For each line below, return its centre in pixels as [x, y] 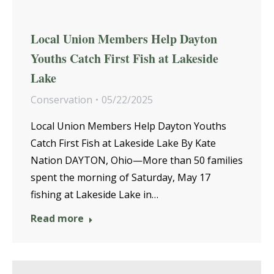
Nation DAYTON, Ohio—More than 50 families [137, 160]
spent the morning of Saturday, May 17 [120, 177]
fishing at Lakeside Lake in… [94, 194]
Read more [57, 218]
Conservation [61, 99]
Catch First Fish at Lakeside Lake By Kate [123, 143]
